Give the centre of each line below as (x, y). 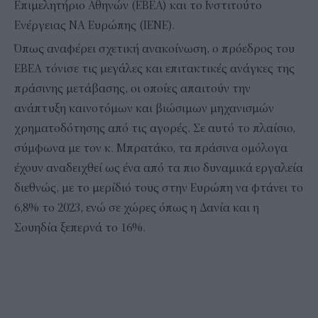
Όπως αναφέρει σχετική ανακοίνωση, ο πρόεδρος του (154, 49)
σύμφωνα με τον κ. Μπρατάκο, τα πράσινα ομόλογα (151, 148)
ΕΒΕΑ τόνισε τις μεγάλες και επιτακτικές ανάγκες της (154, 68)
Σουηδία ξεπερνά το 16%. (80, 227)
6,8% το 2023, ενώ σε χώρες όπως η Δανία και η (137, 208)
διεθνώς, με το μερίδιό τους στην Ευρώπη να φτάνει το (159, 188)
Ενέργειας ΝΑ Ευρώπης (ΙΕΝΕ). (94, 25)
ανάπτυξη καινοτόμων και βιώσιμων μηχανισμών (144, 108)
